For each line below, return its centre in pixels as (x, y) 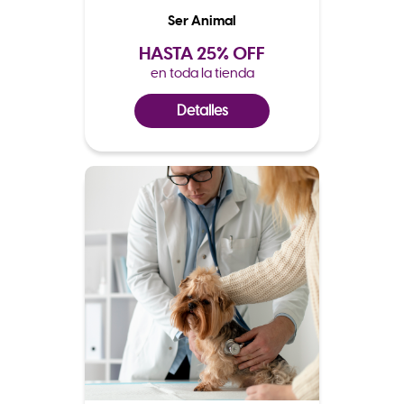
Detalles (202, 110)
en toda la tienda (202, 72)
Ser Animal (202, 20)
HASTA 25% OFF (202, 53)
